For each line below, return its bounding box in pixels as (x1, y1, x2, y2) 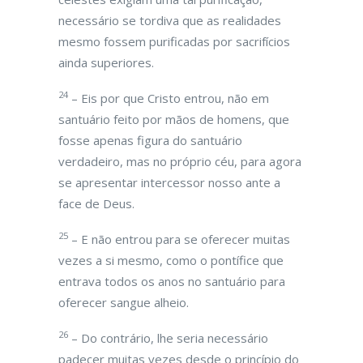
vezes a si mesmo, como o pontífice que (58, 252, 284, 268)
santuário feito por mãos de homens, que (58, 111, 289, 127)
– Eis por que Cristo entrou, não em (68, 90, 269, 106)
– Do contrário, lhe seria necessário (68, 330, 268, 346)
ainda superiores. (58, 54, 154, 70)
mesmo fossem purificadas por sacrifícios (58, 33, 290, 49)
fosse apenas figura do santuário (58, 132, 242, 148)
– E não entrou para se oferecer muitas (68, 231, 290, 247)
